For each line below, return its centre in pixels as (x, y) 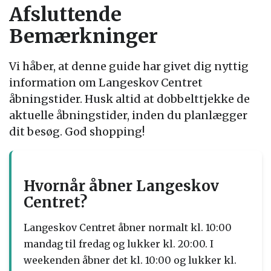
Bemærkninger (83, 36)
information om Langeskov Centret (106, 82)
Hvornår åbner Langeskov (121, 186)
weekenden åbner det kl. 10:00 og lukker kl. (130, 260)
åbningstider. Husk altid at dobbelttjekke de (129, 99)
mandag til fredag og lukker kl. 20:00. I (119, 243)
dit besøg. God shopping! (77, 131)
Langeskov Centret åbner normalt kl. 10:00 (128, 227)
